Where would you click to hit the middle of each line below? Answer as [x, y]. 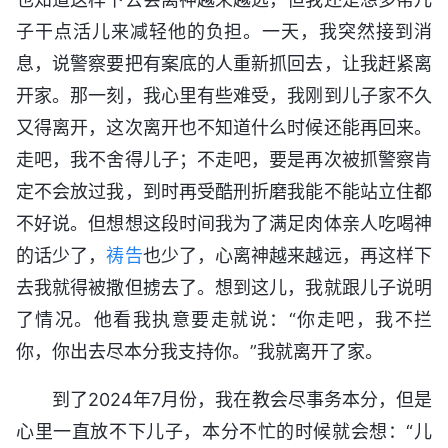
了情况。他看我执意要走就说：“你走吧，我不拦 [224, 319]
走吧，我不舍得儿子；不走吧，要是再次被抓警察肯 [224, 159]
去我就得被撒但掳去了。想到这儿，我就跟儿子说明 [224, 287]
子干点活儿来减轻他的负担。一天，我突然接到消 [224, 31]
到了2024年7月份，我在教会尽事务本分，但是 [242, 399]
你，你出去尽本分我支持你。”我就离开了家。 [199, 351]
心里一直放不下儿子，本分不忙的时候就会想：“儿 [224, 431]
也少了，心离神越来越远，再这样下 [287, 255]
